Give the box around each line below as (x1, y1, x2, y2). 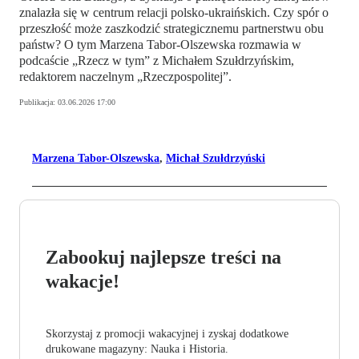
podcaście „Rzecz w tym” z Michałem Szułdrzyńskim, (19, 54, 294, 68)
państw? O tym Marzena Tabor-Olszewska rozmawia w (19, 38, 301, 52)
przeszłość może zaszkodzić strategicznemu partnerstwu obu (19, 22, 324, 36)
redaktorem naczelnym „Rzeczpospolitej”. (19, 70, 232, 84)
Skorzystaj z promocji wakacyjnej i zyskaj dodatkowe (46, 328, 288, 341)
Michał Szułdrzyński (166, 152, 265, 165)
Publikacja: (19, 98, 58, 107)
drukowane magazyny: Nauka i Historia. (46, 343, 228, 356)
